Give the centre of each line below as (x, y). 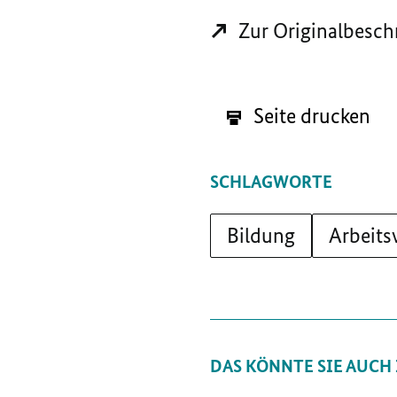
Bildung (261, 235)
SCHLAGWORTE (271, 181)
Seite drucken (310, 115)
